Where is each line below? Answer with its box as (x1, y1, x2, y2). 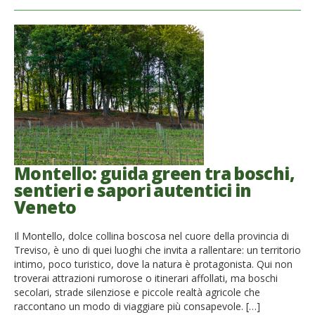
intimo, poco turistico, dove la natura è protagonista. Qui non (14, 257, 292, 271)
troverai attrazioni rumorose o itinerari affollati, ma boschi (14, 271, 278, 285)
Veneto (14, 195, 77, 219)
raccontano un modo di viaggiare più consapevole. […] (14, 299, 260, 313)
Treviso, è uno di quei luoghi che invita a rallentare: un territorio (14, 243, 301, 257)
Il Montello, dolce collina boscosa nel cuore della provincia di (14, 229, 289, 243)
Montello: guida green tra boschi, (14, 162, 295, 186)
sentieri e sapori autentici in (14, 179, 252, 202)
